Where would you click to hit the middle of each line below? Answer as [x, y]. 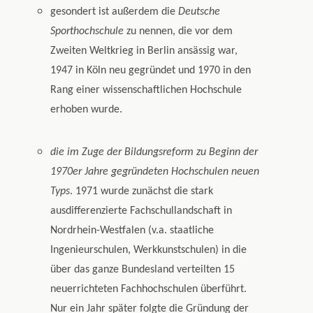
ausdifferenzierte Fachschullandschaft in [141, 211]
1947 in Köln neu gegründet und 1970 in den [151, 71]
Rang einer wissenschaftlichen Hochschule [146, 90]
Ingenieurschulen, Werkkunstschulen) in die [149, 250]
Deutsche [199, 12]
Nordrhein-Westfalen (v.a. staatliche [132, 231]
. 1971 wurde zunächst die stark [142, 192]
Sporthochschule [87, 32]
